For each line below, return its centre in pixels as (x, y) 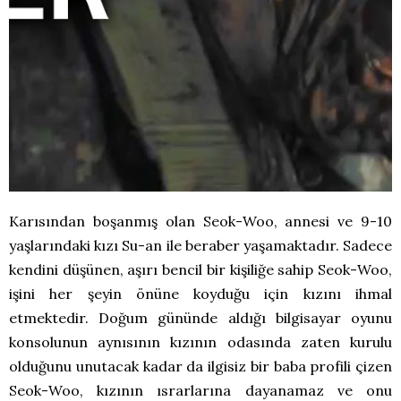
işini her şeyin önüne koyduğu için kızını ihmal (200, 294)
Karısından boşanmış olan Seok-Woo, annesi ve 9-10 (200, 222)
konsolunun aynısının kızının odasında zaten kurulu (200, 342)
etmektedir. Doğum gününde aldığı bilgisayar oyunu (200, 318)
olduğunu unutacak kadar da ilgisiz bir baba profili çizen (200, 367)
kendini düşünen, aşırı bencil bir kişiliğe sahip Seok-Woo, (200, 270)
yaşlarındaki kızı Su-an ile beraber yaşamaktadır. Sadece (200, 246)
